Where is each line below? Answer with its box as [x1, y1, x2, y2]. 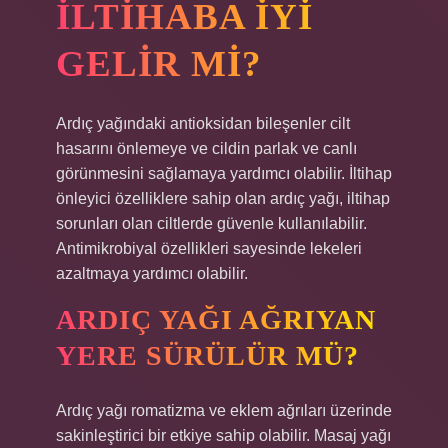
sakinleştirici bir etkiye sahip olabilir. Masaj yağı [56, 427, 391, 444]
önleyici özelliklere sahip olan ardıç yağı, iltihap [56, 190, 390, 207]
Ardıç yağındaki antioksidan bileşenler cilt [56, 115, 350, 132]
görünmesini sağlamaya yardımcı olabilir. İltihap [56, 165, 392, 182]
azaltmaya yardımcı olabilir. [56, 265, 248, 282]
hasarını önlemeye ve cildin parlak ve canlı [56, 140, 357, 157]
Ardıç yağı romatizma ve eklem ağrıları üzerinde [56, 402, 392, 419]
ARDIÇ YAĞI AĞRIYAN [56, 304, 376, 335]
